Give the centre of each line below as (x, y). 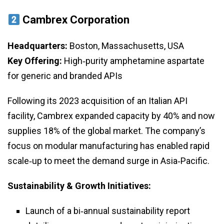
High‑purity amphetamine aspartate (133, 61)
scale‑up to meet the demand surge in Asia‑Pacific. (108, 161)
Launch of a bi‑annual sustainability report (108, 211)
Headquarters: (37, 46)
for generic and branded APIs (65, 76)
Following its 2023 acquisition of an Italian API (97, 101)
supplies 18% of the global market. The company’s (106, 131)
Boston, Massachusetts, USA (126, 46)
